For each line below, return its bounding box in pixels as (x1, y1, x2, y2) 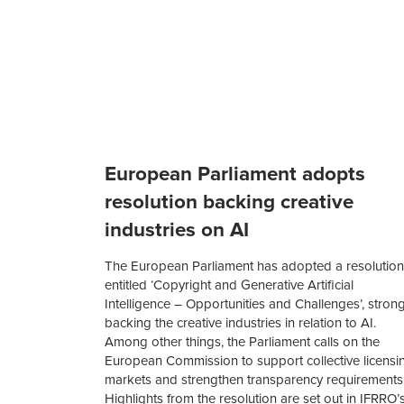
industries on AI (105, 217, 250, 243)
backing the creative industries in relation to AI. (105, 315, 377, 332)
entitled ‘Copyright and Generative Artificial (105, 277, 354, 294)
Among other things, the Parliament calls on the (105, 334, 381, 351)
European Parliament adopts (105, 161, 366, 187)
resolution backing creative (105, 189, 354, 215)
